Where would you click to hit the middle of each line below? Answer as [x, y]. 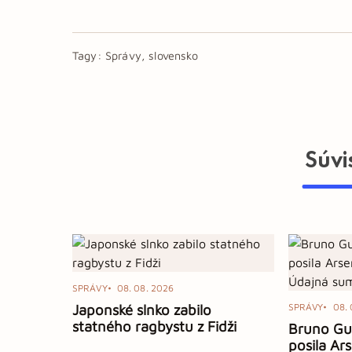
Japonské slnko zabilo [142, 309]
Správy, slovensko [151, 55]
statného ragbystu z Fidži [154, 326]
